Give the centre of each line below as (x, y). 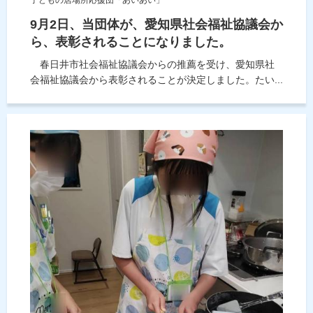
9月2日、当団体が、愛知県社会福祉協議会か (156, 24)
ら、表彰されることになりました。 (131, 42)
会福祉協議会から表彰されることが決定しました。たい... (156, 79)
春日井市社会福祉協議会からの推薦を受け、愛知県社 (152, 64)
